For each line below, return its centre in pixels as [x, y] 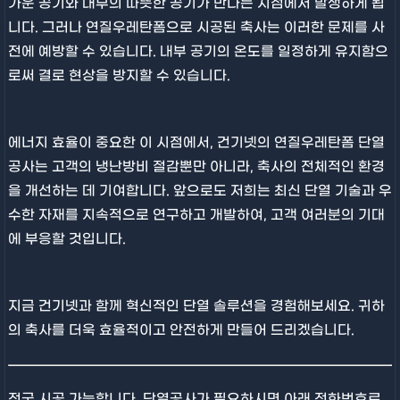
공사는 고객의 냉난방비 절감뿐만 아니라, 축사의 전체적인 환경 [196, 167]
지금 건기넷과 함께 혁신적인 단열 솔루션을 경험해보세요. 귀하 [196, 307]
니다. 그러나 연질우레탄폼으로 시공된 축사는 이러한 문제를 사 [196, 28]
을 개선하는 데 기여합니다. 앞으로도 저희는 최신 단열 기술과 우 [200, 192]
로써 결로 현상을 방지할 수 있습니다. [119, 76]
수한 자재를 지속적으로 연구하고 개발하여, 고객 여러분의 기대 [196, 216]
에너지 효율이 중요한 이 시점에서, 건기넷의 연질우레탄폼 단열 [196, 143]
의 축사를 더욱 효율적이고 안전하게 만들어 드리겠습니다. [181, 331]
